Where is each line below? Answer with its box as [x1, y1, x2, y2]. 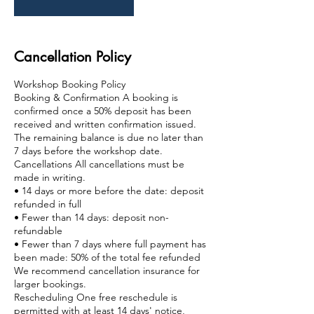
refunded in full [14, 197, 81, 210]
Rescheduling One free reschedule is [14, 290, 177, 303]
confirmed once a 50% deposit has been [14, 104, 191, 117]
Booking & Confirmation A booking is [14, 90, 178, 104]
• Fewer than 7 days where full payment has [14, 237, 206, 250]
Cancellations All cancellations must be [14, 157, 184, 170]
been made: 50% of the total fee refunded [14, 250, 200, 264]
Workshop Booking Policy [14, 77, 125, 90]
